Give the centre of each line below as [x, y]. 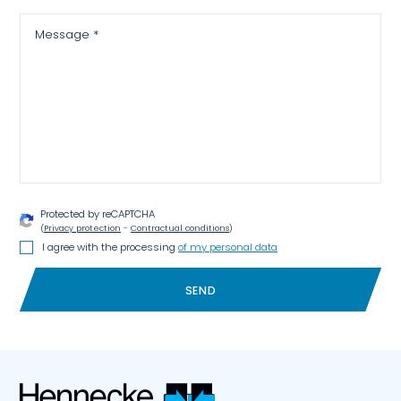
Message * [67, 34]
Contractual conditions [179, 228]
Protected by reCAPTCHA [97, 214]
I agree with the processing [111, 247]
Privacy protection [82, 228]
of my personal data [228, 247]
